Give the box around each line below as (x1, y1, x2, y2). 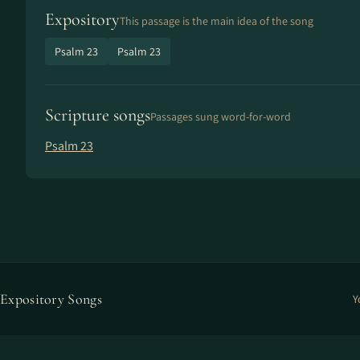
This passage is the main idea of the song (120, 14, 313, 28)
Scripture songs (45, 104, 150, 125)
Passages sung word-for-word (150, 109, 291, 124)
